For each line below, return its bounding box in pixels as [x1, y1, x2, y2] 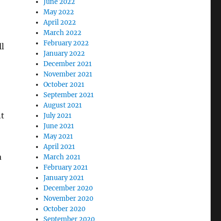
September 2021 [43, 91, 94, 100]
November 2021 [43, 70, 93, 79]
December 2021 [43, 60, 92, 69]
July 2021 [43, 111, 72, 120]
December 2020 [43, 184, 93, 193]
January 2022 [43, 49, 85, 58]
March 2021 [43, 153, 81, 162]
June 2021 [43, 122, 74, 131]
